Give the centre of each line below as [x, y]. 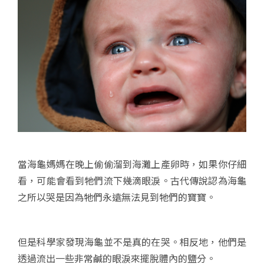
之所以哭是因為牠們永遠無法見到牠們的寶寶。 [117, 197]
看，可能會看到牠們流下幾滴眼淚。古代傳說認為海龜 [132, 180]
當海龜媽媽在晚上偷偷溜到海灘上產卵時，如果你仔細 [132, 164]
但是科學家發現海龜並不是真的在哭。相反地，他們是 [132, 241]
